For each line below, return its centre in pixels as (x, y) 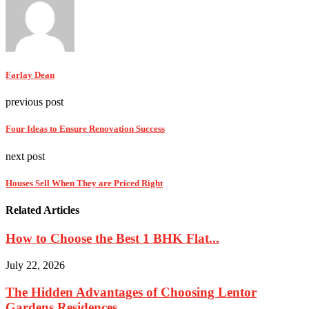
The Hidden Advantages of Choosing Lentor (131, 292)
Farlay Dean (30, 74)
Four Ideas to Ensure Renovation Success (85, 129)
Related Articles (42, 210)
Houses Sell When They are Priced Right (84, 183)
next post (25, 156)
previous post (34, 102)
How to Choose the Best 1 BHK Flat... (112, 239)
